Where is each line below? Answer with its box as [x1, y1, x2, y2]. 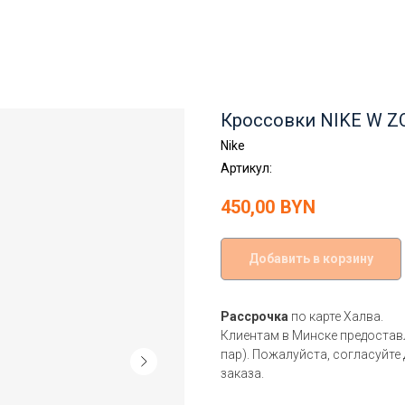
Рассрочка [221, 308, 288, 324]
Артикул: [221, 161, 272, 175]
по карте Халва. [288, 308, 383, 324]
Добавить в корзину [249, 250, 373, 266]
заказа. [221, 365, 264, 381]
